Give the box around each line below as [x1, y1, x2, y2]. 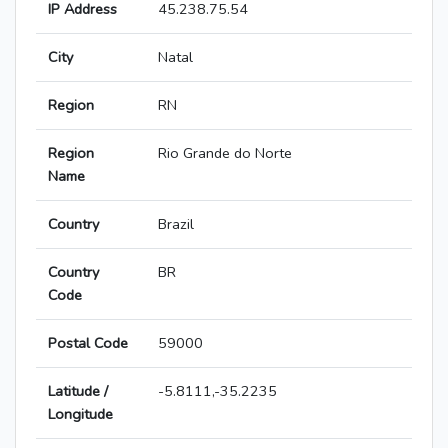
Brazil [158, 214, 194, 235]
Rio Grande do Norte [158, 143, 292, 164]
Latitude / [48, 381, 108, 402]
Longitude [48, 404, 113, 425]
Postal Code [48, 333, 128, 354]
